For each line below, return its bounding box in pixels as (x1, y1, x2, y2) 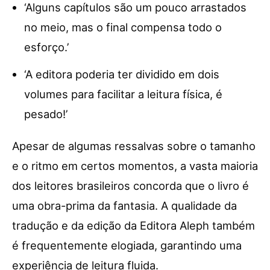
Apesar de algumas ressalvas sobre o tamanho (12, 139, 256, 152)
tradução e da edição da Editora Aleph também (12, 218, 255, 232)
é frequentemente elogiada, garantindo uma (12, 238, 242, 252)
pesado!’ (24, 107, 67, 121)
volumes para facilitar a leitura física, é (24, 87, 222, 101)
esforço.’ (24, 40, 69, 54)
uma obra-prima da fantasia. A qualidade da (12, 198, 237, 212)
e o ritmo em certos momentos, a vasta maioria (12, 159, 258, 172)
